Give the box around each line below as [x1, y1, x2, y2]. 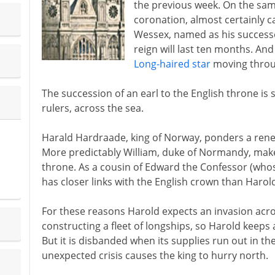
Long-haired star [133, 57, 211, 71]
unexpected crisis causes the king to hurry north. [41, 249, 268, 262]
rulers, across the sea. [41, 101, 144, 115]
